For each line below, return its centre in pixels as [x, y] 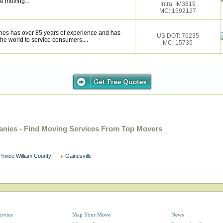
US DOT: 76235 [178, 36]
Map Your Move [91, 215]
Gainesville [78, 156]
